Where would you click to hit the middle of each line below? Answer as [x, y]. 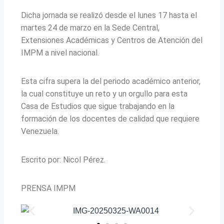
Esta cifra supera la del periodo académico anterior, [111, 81]
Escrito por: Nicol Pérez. [63, 160]
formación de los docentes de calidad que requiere [110, 119]
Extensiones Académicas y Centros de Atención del [112, 40]
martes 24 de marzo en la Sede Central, [90, 28]
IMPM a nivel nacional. [60, 53]
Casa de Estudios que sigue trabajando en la [98, 106]
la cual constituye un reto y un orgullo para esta [104, 94]
